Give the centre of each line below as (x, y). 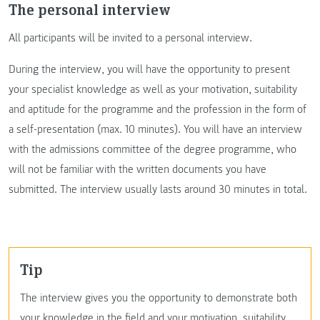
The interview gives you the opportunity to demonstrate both (159, 298)
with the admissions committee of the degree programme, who (152, 149)
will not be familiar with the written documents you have (137, 169)
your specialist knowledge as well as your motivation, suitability (153, 89)
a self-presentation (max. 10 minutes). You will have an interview (155, 129)
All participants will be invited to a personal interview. (130, 37)
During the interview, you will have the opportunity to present (149, 69)
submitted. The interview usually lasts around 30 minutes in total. (158, 189)
